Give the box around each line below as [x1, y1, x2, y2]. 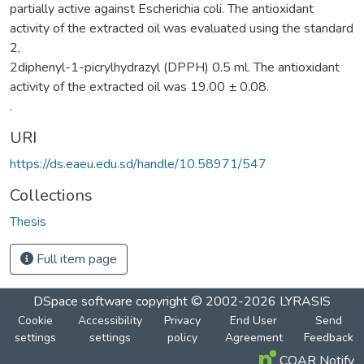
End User [230, 312, 278, 328]
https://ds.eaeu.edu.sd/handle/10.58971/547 [10, 154, 266, 173]
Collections [10, 184, 93, 206]
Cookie [18, 312, 54, 328]
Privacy [163, 312, 201, 328]
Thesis [10, 212, 46, 231]
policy [167, 329, 197, 345]
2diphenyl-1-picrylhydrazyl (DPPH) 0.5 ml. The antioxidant [10, 58, 340, 76]
